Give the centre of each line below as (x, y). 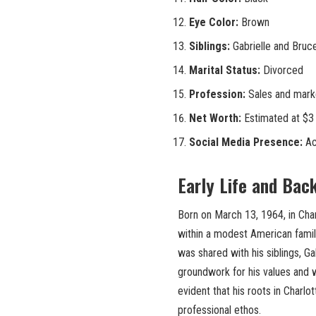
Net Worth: (215, 119)
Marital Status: (225, 71)
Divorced (282, 71)
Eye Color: (214, 23)
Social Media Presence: (246, 142)
